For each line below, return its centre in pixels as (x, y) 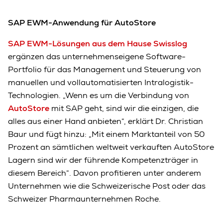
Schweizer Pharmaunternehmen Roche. (85, 199)
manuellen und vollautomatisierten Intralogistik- (101, 82)
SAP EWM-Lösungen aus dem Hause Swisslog (98, 43)
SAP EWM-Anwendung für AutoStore (82, 22)
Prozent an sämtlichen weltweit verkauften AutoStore (111, 147)
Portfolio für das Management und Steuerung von (105, 69)
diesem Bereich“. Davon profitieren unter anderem (105, 173)
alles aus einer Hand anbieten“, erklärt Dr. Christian (106, 121)
